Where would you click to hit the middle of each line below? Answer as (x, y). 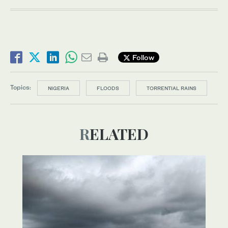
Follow (142, 58)
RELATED (119, 134)
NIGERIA (59, 88)
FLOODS (108, 88)
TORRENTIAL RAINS (172, 88)
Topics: (21, 88)
